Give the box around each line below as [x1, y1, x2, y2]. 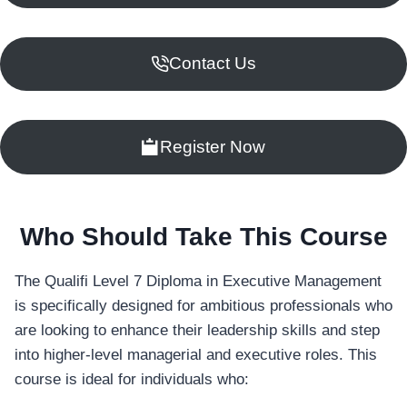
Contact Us [168, 54, 256, 74]
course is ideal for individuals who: [15, 370, 249, 388]
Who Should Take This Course [19, 222, 388, 251]
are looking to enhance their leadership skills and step [15, 321, 380, 339]
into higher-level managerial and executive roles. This [15, 345, 377, 363]
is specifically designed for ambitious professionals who [15, 296, 392, 314]
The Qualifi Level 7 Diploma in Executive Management [15, 272, 382, 290]
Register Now [159, 136, 265, 156]
